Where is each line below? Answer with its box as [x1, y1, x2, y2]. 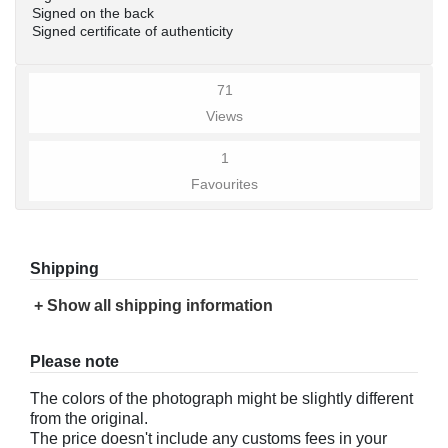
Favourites [191, 176, 258, 192]
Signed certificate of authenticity [32, 23, 233, 39]
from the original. [30, 410, 148, 427]
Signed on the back [32, 5, 154, 21]
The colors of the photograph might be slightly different [30, 390, 413, 407]
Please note [30, 353, 119, 370]
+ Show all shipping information [34, 297, 273, 314]
